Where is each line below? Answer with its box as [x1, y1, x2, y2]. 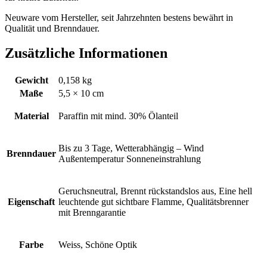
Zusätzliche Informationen [5, 45, 167, 61]
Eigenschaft [8, 197, 55, 207]
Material [14, 111, 49, 122]
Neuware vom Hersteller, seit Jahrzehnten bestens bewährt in [5, 12, 233, 23]
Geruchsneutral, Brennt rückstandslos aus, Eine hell [58, 186, 252, 197]
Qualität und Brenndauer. [5, 23, 100, 33]
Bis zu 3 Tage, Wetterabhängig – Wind [58, 143, 204, 154]
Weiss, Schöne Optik [58, 240, 137, 250]
